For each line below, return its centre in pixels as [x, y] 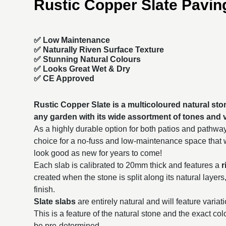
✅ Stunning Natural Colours [88, 60]
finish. [45, 189]
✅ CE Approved [64, 79]
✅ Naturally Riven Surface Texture [99, 50]
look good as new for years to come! [98, 153]
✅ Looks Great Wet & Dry [82, 69]
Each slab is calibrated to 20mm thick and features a [128, 165]
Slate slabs [55, 201]
